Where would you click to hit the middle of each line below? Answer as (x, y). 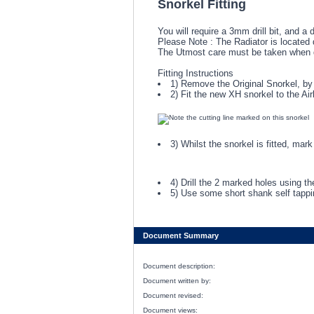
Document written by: (177, 281)
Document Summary (179, 235)
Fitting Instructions (195, 73)
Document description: (179, 266)
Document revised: (173, 295)
